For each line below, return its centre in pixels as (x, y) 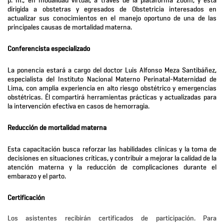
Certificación (26, 198)
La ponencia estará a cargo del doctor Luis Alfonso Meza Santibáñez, (112, 70)
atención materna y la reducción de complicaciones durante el (112, 167)
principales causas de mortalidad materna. (70, 27)
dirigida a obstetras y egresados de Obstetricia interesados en (112, 9)
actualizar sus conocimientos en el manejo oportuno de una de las (112, 18)
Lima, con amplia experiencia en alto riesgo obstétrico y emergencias (112, 88)
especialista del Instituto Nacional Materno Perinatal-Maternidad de (112, 79)
